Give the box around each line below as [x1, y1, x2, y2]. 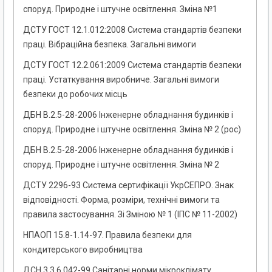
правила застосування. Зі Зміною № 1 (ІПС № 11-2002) [23, 209, 237, 220]
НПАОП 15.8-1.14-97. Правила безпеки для [23, 230, 192, 240]
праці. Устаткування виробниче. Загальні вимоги [23, 75, 219, 85]
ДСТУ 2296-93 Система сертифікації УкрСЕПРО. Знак [23, 180, 234, 191]
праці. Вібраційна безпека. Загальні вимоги [23, 39, 196, 50]
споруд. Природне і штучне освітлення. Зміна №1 [23, 4, 217, 15]
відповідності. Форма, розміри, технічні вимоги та [23, 195, 220, 205]
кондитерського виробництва [23, 245, 143, 255]
